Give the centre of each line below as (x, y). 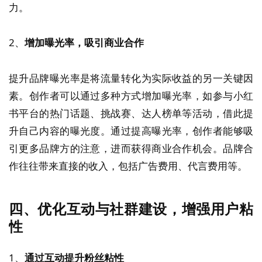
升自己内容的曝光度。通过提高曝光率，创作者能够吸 (131, 131)
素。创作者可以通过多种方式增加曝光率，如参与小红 (131, 96)
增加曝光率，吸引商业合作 (84, 43)
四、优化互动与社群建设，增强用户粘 (131, 208)
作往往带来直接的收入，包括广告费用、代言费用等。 (128, 166)
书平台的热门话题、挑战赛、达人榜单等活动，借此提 (131, 113)
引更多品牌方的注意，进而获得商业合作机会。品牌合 (131, 148)
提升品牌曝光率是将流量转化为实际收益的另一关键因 (131, 78)
